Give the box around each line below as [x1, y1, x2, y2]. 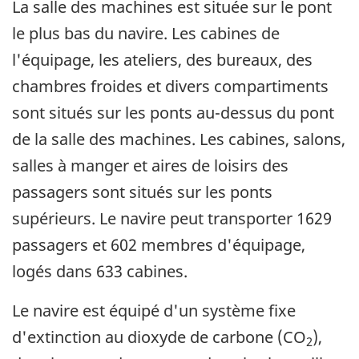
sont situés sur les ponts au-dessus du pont [12, 102, 334, 124]
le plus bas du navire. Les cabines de [12, 22, 280, 45]
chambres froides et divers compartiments [12, 75, 329, 98]
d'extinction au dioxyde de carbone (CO [12, 326, 306, 349]
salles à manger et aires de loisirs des [12, 155, 288, 177]
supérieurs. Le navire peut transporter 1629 [12, 208, 332, 230]
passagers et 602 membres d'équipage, [12, 234, 305, 256]
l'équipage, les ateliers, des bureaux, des [12, 49, 313, 71]
